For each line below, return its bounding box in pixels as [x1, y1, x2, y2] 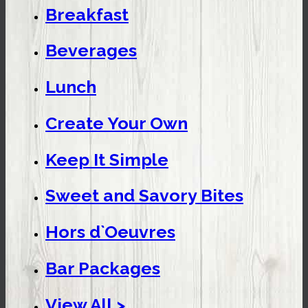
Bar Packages [45, 257, 160, 278]
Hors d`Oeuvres [45, 221, 175, 243]
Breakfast [45, 3, 129, 25]
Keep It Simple [45, 148, 168, 170]
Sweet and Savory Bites [45, 185, 243, 206]
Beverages [45, 40, 137, 61]
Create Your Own [45, 112, 188, 133]
